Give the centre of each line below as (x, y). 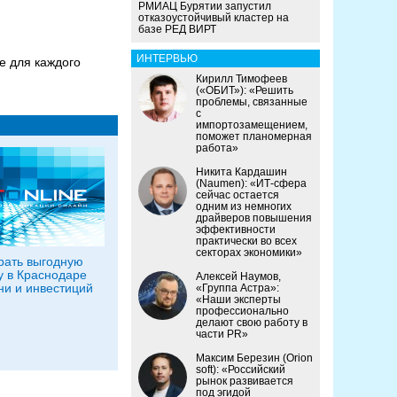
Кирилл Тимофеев (241, 79)
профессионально (242, 311)
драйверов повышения (254, 218)
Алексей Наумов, (238, 277)
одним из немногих (244, 207)
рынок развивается (245, 381)
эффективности (236, 230)
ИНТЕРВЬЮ (167, 59)
